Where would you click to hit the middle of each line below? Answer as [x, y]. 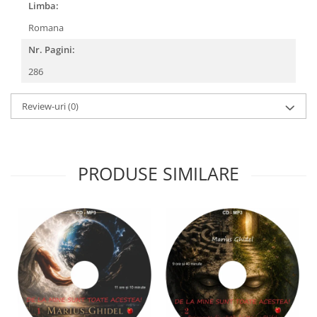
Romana [47, 28]
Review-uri [45, 106]
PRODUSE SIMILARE [158, 173]
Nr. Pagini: [52, 50]
